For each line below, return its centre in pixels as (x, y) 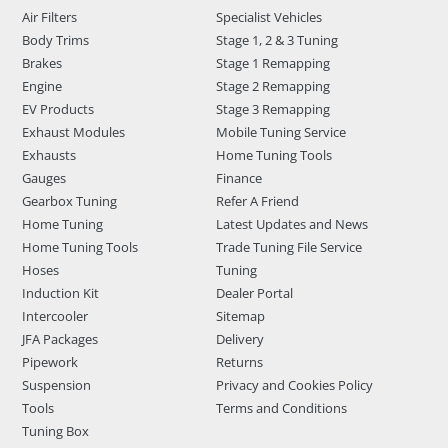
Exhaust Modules (73, 131)
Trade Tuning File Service (288, 246)
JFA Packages (59, 338)
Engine (41, 85)
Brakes (41, 62)
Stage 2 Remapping (272, 85)
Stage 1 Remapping (272, 62)
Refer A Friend (257, 200)
